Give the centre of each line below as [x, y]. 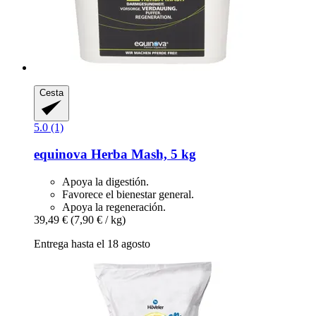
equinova [61, 154]
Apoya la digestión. [105, 182]
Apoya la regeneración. [114, 207]
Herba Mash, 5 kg [142, 154]
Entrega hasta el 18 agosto [92, 244]
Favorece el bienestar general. [128, 195]
